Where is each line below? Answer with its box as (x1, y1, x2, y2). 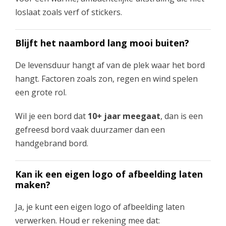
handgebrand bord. (15, 137, 88, 149)
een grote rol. (15, 86, 67, 98)
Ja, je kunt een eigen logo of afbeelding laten (15, 201, 185, 212)
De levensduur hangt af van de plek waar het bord (15, 59, 205, 71)
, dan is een (160, 110, 203, 122)
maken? (15, 178, 50, 191)
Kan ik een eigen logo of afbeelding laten (15, 167, 203, 180)
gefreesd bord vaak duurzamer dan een (15, 124, 165, 135)
